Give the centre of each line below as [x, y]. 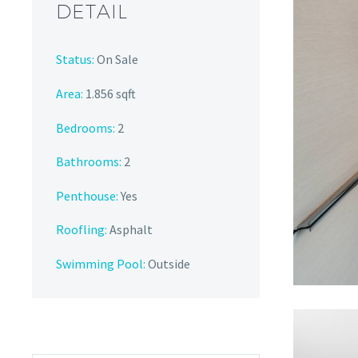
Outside [168, 263]
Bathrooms [88, 162]
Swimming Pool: [101, 263]
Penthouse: [87, 195]
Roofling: [82, 230]
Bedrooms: [86, 127]
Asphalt [130, 230]
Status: [75, 60]
